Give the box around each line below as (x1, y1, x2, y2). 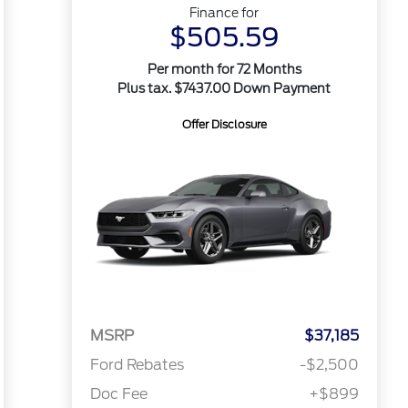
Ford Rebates (89, 356, 184, 374)
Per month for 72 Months (147, 62, 301, 76)
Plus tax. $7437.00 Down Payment (117, 81, 331, 96)
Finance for (189, 5, 260, 20)
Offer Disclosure (181, 117, 267, 131)
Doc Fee (89, 385, 148, 403)
